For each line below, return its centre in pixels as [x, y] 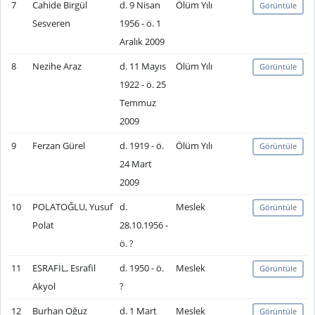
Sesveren [51, 23]
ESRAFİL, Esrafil [64, 268]
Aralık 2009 [142, 41]
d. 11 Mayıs [142, 66]
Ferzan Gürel [58, 146]
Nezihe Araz [57, 66]
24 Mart [135, 164]
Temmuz [137, 103]
